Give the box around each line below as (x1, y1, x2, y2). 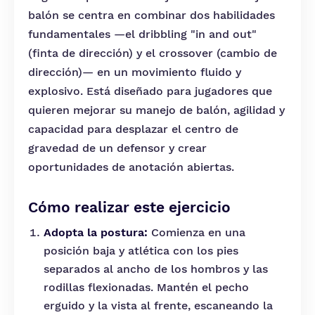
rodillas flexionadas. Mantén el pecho (44, 281, 249, 294)
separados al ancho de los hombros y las (44, 262, 268, 276)
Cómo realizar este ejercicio (28, 198, 231, 216)
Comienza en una (148, 226, 245, 239)
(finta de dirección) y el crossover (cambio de (28, 46, 277, 60)
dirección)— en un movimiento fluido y (28, 65, 241, 79)
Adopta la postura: (44, 226, 148, 239)
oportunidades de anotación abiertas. (28, 160, 234, 174)
